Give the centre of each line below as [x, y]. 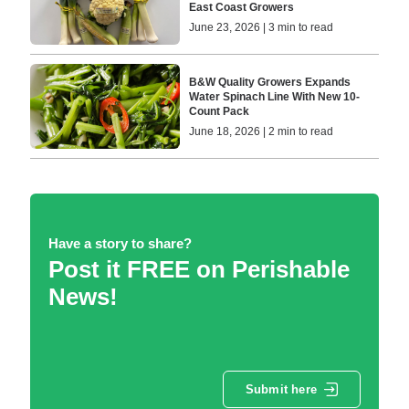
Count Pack [220, 111]
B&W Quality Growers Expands [270, 82]
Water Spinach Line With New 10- [275, 96]
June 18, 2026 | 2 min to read [262, 131]
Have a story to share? [120, 243]
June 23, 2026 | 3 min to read [262, 28]
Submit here [281, 390]
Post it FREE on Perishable [199, 269]
